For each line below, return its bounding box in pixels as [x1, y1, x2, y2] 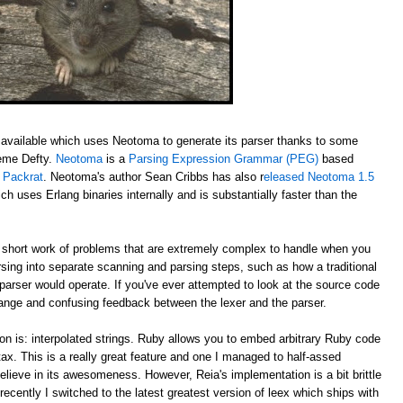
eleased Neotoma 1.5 [264, 169, 374, 184]
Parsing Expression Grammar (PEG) [129, 151, 318, 166]
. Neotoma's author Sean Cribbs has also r [43, 169, 264, 184]
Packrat [3, 169, 43, 184]
